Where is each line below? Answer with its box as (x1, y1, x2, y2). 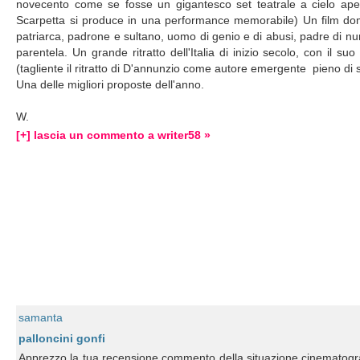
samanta (18, 311, 63, 324)
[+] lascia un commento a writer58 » (16, 129, 211, 141)
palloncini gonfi (18, 332, 106, 345)
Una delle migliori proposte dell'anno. (16, 78, 205, 91)
